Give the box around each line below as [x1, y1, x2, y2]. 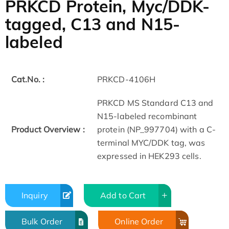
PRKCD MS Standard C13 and [97, 98, 214, 108]
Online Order [114, 216, 164, 227]
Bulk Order [21, 216, 62, 227]
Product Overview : [11, 124, 85, 135]
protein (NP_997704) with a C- [97, 124, 216, 135]
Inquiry [21, 190, 48, 200]
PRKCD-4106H [97, 74, 156, 85]
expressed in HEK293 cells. [97, 151, 201, 162]
